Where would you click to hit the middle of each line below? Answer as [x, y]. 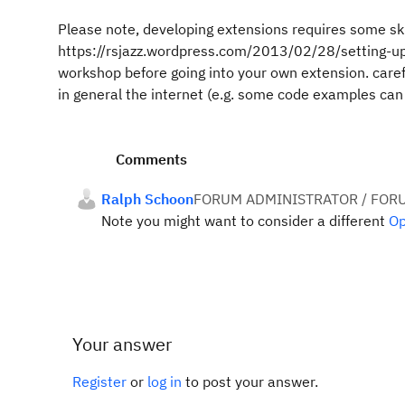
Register [99, 381]
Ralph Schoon [147, 199]
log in [165, 381]
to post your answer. [250, 381]
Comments [151, 159]
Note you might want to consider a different [245, 221]
